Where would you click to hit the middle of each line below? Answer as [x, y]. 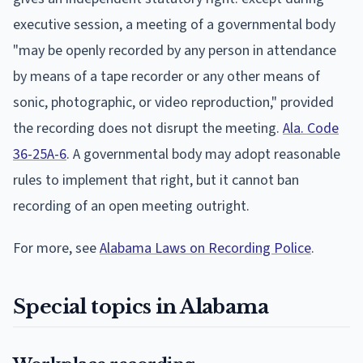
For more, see [56, 248]
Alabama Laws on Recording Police [205, 248]
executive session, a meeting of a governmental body [174, 24]
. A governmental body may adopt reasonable [203, 154]
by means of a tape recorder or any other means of [167, 76]
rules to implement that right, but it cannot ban [156, 180]
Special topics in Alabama [141, 306]
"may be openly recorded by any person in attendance [175, 50]
